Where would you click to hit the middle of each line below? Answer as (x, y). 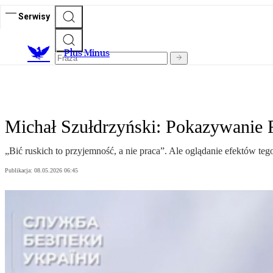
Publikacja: (19, 171)
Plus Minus (87, 53)
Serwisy (34, 16)
